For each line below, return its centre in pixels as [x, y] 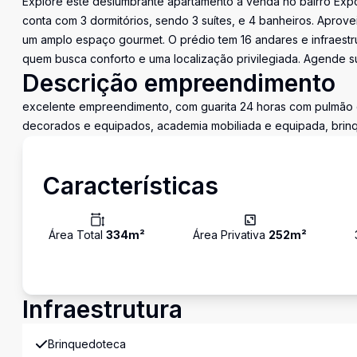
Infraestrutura [102, 309]
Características [130, 186]
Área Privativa [231, 235]
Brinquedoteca [87, 344]
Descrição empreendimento [179, 83]
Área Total [77, 235]
